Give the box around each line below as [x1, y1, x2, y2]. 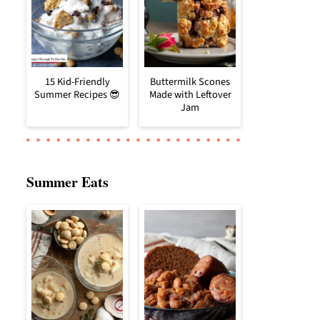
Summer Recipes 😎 [34, 87, 120, 103]
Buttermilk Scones [150, 74, 230, 90]
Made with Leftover [149, 87, 231, 103]
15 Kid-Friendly [44, 74, 110, 90]
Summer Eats [26, 171, 109, 193]
